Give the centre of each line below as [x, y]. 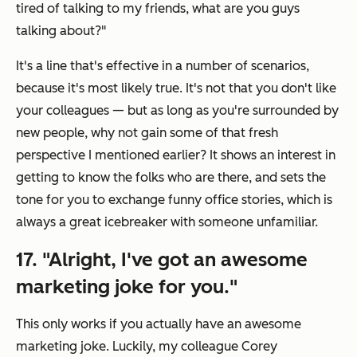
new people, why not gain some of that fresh [147, 132]
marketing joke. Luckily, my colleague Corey [147, 346]
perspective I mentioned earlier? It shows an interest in [176, 155]
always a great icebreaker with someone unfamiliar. [167, 222]
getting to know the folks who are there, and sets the [171, 177]
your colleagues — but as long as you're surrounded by [177, 110]
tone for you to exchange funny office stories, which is [174, 199]
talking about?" [61, 30]
